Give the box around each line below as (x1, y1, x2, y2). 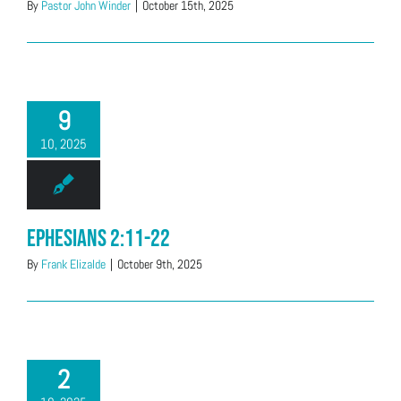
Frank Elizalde (41, 256, 106, 272)
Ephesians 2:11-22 (27, 225, 170, 253)
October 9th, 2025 (117, 256, 202, 272)
